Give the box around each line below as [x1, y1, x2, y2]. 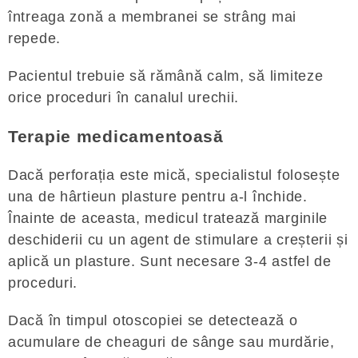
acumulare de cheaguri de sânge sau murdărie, [8, 333, 335, 350]
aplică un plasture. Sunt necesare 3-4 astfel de [8, 253, 332, 269]
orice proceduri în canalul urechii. [8, 89, 240, 106]
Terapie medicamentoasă [8, 127, 224, 146]
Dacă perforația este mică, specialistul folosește [8, 166, 340, 183]
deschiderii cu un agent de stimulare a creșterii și [8, 231, 348, 248]
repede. [8, 30, 62, 47]
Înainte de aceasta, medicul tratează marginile [8, 209, 328, 226]
